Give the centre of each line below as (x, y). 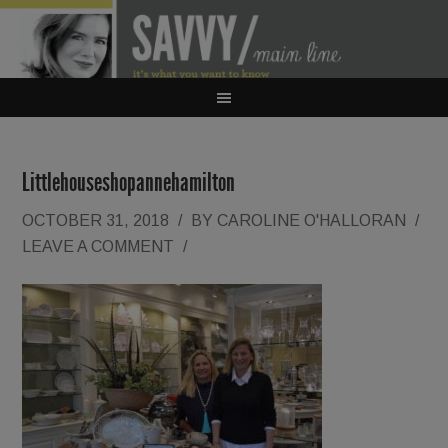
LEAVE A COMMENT (98, 246)
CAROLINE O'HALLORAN (312, 220)
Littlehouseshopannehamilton (129, 182)
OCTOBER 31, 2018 (96, 220)
